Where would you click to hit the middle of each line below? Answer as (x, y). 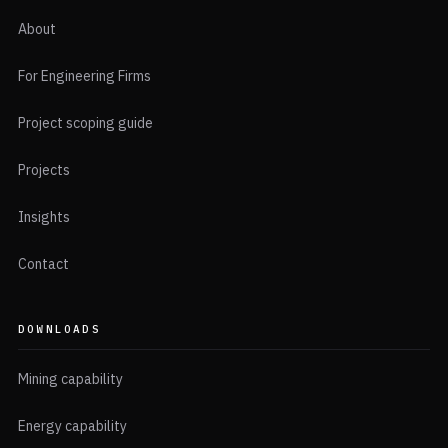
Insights (44, 217)
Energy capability (72, 426)
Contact (43, 264)
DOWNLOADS (59, 329)
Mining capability (70, 379)
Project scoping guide (85, 123)
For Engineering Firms (84, 76)
